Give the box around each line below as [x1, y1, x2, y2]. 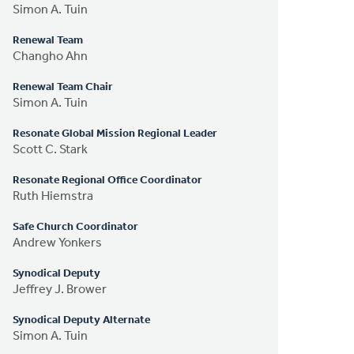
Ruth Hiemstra [13, 190, 94, 203]
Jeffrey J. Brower [13, 283, 107, 296]
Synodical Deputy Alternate [13, 314, 151, 326]
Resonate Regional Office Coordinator [13, 174, 203, 186]
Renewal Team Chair [13, 81, 114, 93]
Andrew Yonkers [13, 236, 103, 250]
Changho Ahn [13, 50, 88, 63]
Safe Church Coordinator [13, 220, 139, 233]
